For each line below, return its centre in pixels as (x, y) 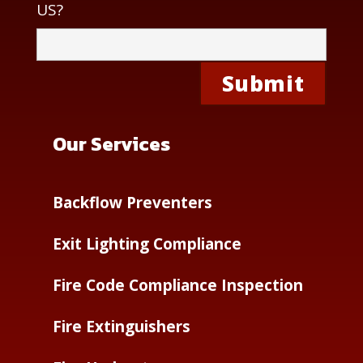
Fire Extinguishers (121, 327)
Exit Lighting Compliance (147, 244)
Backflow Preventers (132, 203)
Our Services (111, 144)
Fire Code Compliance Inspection (177, 285)
